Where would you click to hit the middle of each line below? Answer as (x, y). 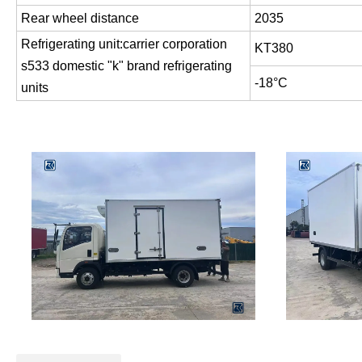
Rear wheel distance (80, 18)
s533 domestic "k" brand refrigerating (126, 65)
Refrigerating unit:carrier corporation (124, 44)
